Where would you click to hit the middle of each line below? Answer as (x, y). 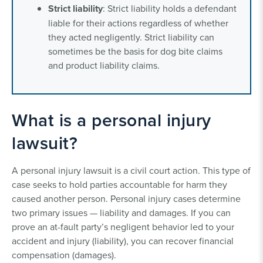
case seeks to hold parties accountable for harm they (119, 184)
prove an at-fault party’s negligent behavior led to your (123, 226)
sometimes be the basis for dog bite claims (135, 51)
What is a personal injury (112, 120)
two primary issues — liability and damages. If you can (121, 212)
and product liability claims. (104, 65)
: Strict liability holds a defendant (170, 8)
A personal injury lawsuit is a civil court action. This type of (131, 170)
